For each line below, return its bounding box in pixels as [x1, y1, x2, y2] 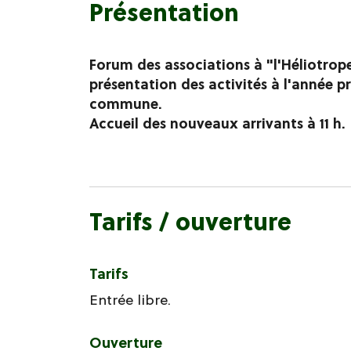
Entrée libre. [89, 290, 171, 310]
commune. [89, 94, 161, 114]
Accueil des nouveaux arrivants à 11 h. [89, 114, 345, 134]
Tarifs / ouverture [89, 206, 291, 239]
